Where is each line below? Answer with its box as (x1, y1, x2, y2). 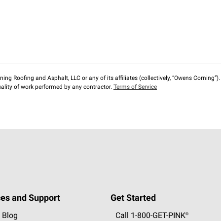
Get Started (110, 194, 156, 203)
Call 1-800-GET (115, 212, 166, 220)
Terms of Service (113, 84, 157, 90)
